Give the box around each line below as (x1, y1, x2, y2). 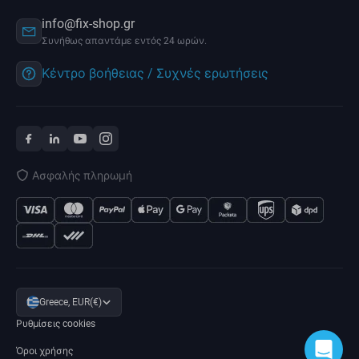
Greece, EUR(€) (39, 296, 102, 308)
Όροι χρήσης (16, 345, 73, 357)
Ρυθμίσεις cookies (16, 317, 95, 329)
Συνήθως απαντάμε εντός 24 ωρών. (42, 34, 207, 46)
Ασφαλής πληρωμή (32, 168, 132, 182)
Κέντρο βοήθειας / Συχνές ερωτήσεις (42, 65, 268, 81)
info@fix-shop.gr (42, 15, 135, 31)
